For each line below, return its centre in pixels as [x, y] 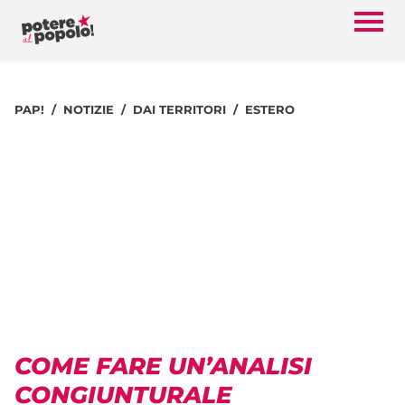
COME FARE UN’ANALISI [163, 366]
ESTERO [270, 109]
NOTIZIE [89, 109]
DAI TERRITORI [179, 109]
